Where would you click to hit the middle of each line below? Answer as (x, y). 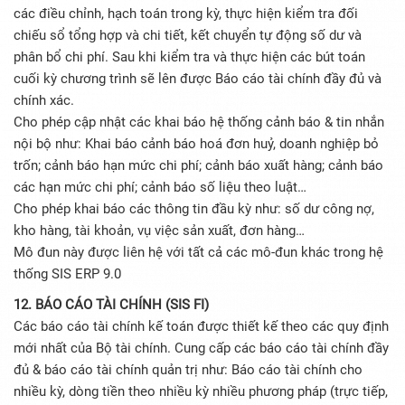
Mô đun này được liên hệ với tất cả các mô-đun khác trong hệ (198, 253)
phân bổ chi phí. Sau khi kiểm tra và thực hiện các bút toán (189, 57)
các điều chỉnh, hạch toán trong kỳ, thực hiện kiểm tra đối (186, 14)
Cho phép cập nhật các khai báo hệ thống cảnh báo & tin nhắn (199, 122)
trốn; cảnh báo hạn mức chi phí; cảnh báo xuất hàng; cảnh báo (198, 166)
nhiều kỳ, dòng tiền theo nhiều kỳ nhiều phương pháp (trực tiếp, (201, 392)
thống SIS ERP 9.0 (67, 274)
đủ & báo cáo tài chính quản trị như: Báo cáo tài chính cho (188, 370)
